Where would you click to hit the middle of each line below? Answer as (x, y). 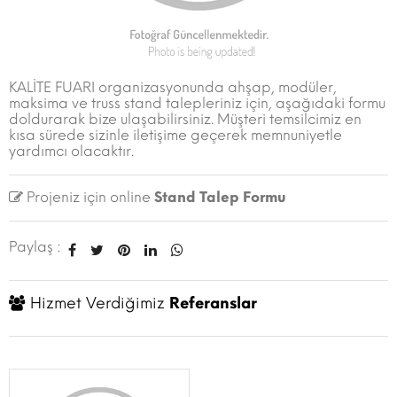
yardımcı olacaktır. (71, 151)
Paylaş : (35, 247)
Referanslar (213, 303)
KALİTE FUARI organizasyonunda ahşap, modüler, (173, 87)
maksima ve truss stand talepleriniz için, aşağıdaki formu (197, 103)
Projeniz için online (87, 197)
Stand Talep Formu (220, 197)
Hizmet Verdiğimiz (100, 303)
